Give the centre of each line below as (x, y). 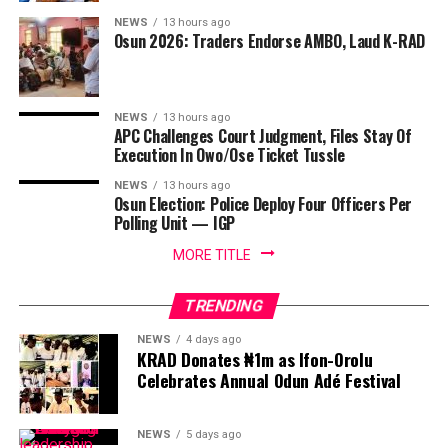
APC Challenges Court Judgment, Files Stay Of (262, 135)
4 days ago (213, 339)
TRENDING (224, 305)
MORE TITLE (211, 254)
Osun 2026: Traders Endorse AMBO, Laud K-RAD (269, 40)
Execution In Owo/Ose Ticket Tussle (229, 154)
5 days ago (213, 434)
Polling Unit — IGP (174, 222)
